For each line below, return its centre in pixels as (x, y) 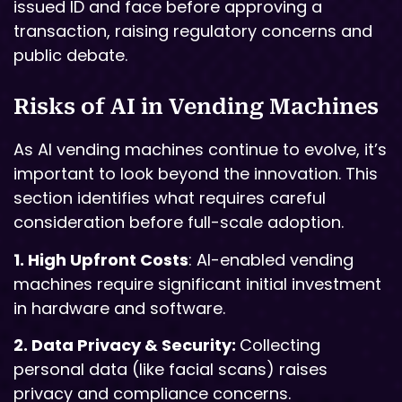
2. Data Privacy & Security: (127, 345)
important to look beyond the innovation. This (196, 174)
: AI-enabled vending (271, 259)
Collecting (280, 345)
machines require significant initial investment (197, 284)
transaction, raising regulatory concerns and (193, 31)
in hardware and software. (119, 308)
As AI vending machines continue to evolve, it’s (200, 150)
